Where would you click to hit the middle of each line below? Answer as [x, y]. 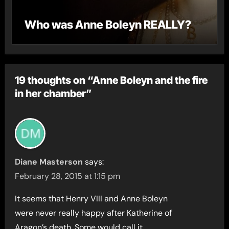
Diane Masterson [49, 162]
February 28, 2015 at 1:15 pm [68, 176]
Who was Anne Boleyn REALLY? [108, 24]
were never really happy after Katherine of [94, 213]
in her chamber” [54, 94]
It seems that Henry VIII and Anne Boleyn [91, 198]
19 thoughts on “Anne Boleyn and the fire [111, 80]
